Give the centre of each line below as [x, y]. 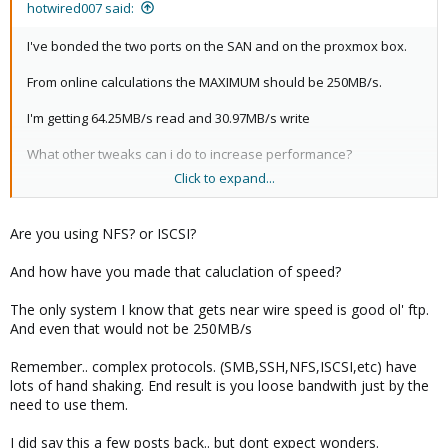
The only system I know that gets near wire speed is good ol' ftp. [219, 309]
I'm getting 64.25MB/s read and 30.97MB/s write [168, 117]
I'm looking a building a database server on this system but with [219, 189]
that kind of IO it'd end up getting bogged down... [172, 207]
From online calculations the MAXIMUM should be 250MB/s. [204, 81]
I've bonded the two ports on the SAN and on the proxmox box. [217, 45]
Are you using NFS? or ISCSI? [103, 233]
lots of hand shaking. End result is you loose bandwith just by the [219, 385]
